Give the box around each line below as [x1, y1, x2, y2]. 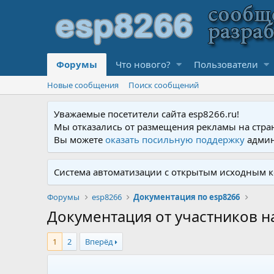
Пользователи [193, 58, 258, 70]
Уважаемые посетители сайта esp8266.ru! [54, 108, 240, 120]
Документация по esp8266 [133, 191, 240, 202]
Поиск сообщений [128, 80, 199, 91]
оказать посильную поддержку [105, 133, 245, 146]
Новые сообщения [47, 80, 119, 91]
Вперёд [85, 236, 114, 247]
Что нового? [116, 58, 171, 70]
